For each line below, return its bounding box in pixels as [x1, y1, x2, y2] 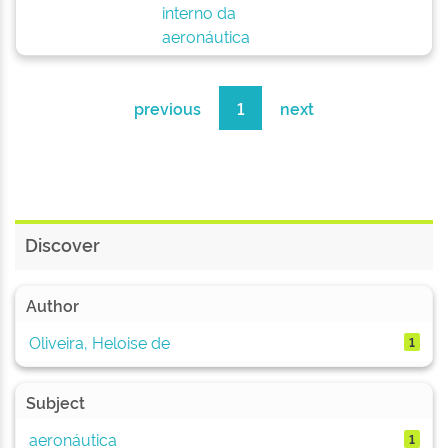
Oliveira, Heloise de [28, 330, 170, 353]
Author [26, 294, 79, 316]
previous [134, 97, 201, 119]
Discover [25, 232, 100, 256]
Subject [26, 391, 85, 413]
